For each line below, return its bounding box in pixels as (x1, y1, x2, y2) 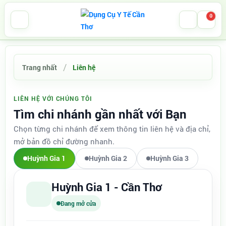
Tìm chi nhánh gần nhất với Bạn (14, 106, 187, 122)
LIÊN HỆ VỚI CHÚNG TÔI (14, 94, 93, 102)
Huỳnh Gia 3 (150, 153, 189, 163)
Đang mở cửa (61, 199, 96, 207)
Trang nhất (22, 62, 57, 72)
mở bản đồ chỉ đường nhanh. (14, 136, 115, 146)
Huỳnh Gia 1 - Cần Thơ (51, 180, 162, 194)
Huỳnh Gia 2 (89, 153, 127, 163)
